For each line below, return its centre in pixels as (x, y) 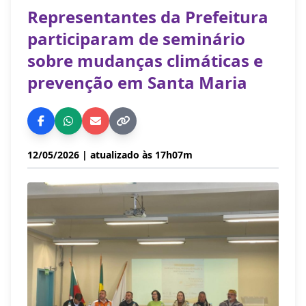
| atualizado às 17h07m (137, 155)
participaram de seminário (136, 39)
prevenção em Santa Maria (137, 82)
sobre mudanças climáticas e (145, 60)
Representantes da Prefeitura (148, 17)
